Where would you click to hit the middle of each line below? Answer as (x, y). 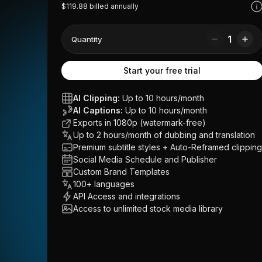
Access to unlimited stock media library (148, 208)
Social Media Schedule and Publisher (145, 159)
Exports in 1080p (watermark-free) (139, 123)
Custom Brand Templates (121, 172)
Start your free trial (162, 70)
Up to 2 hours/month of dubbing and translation (164, 135)
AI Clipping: (96, 98)
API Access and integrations (127, 196)
